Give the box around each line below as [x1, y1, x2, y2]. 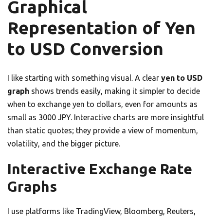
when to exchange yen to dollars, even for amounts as [7, 100, 198, 109]
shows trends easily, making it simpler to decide [29, 87, 200, 96]
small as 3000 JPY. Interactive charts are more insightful [7, 113, 204, 122]
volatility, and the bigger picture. [7, 139, 120, 148]
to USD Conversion [7, 39, 163, 59]
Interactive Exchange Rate [7, 161, 192, 178]
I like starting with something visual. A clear [7, 73, 161, 83]
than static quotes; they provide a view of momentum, [7, 126, 198, 135]
